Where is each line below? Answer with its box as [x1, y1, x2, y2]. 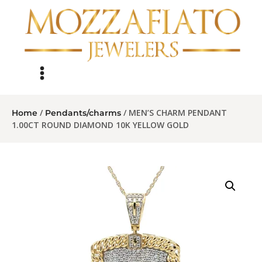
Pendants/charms [45, 108, 121, 119]
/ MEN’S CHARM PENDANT [121, 107, 227, 119]
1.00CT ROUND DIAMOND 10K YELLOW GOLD [12, 119, 189, 131]
